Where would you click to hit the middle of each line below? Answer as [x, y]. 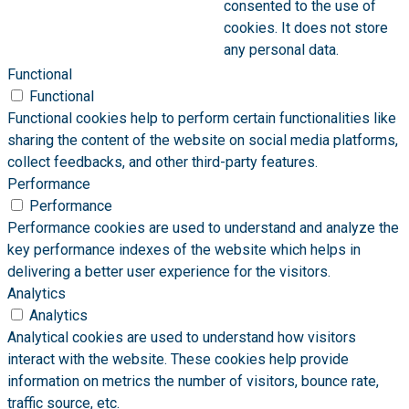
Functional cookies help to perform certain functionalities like [202, 119]
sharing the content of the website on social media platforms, [203, 141]
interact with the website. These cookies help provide [178, 360]
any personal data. [281, 50]
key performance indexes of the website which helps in [184, 250]
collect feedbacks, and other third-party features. [163, 163]
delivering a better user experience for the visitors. [169, 272]
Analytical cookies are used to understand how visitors [182, 338]
